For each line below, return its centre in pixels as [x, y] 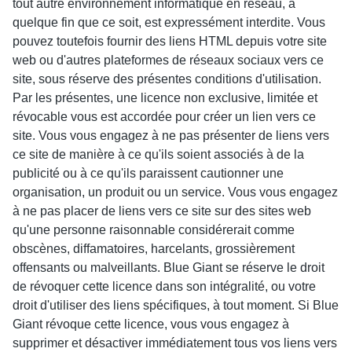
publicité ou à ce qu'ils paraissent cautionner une [148, 173]
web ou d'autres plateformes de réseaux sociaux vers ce [168, 60]
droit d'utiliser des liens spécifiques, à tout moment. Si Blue [176, 305]
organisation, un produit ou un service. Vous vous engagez [175, 192]
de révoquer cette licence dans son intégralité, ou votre [164, 286]
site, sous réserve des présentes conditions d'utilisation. [167, 79]
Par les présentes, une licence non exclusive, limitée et [165, 98]
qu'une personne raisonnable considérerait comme [154, 230]
